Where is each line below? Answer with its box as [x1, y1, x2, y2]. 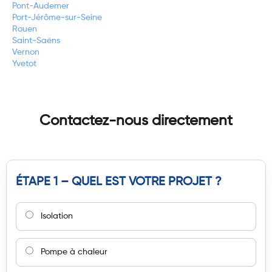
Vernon [12, 48, 39, 56]
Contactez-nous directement [39, 114, 233, 128]
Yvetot [12, 59, 36, 68]
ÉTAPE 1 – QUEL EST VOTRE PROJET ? [16, 176, 222, 188]
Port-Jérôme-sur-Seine [12, 13, 102, 22]
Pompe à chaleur [41, 248, 107, 256]
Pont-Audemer [12, 2, 69, 10]
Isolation [41, 212, 73, 220]
